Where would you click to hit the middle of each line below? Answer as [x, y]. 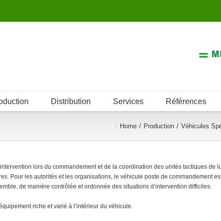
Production [159, 126]
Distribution [71, 102]
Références [186, 102]
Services [128, 102]
